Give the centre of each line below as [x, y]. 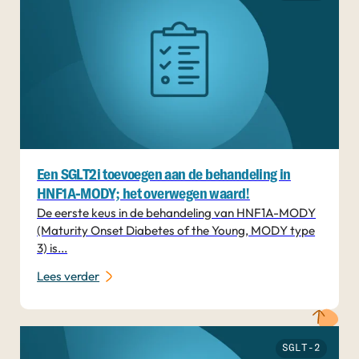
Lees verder [69, 276]
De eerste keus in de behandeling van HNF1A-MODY [177, 213]
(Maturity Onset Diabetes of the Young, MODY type [176, 231]
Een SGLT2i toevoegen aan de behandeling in [164, 175]
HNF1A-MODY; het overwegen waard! [143, 195]
